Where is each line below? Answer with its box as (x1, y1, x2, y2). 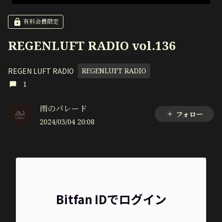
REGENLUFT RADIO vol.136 (8, 37, 176, 54)
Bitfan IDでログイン (55, 190, 166, 208)
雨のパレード (40, 103, 87, 114)
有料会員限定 (23, 17, 59, 26)
